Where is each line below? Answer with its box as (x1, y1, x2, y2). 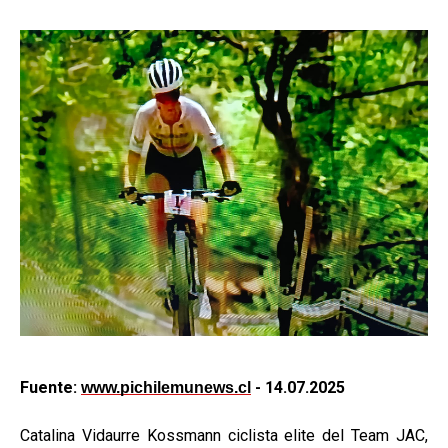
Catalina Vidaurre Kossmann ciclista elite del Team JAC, (20, 426, 428, 445)
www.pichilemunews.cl (81, 379, 251, 396)
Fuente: (20, 378, 81, 397)
